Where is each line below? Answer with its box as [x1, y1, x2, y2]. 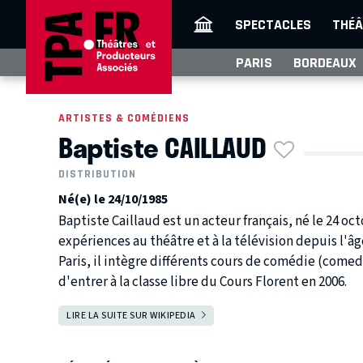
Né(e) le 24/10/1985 [58, 190, 168, 209]
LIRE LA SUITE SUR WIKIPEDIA [66, 308, 196, 322]
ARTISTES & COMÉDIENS [58, 112, 190, 124]
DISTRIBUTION [58, 168, 136, 181]
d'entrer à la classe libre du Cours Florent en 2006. [58, 271, 347, 292]
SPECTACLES [235, 16, 311, 32]
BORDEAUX [293, 54, 357, 70]
